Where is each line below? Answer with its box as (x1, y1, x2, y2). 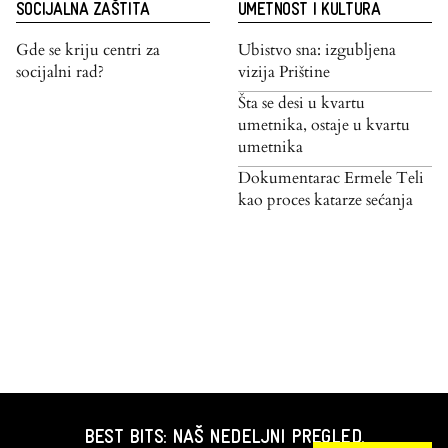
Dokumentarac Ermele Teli (238, 167, 424, 190)
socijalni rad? (16, 61, 104, 84)
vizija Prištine (238, 61, 330, 84)
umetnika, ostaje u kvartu (238, 114, 410, 137)
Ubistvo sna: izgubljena (238, 39, 396, 62)
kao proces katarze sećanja (238, 189, 413, 212)
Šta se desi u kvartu (238, 92, 365, 115)
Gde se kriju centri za (16, 39, 160, 62)
